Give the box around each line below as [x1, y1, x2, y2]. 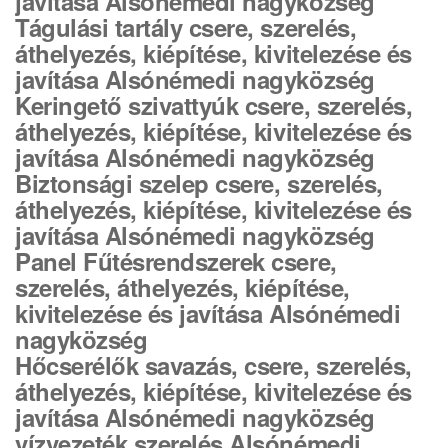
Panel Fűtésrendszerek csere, [15, 244, 337, 278]
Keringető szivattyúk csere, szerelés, [15, 88, 413, 122]
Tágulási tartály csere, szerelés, [15, 10, 357, 44]
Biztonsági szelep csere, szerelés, [15, 166, 383, 200]
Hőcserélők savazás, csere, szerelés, [15, 348, 412, 382]
